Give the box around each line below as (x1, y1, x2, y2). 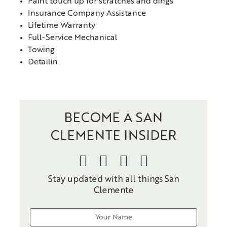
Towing (28, 46, 55, 55)
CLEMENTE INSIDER (51, 130, 176, 143)
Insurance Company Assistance (28, 10, 146, 18)
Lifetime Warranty (28, 22, 95, 30)
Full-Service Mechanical (28, 34, 118, 43)
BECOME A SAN (64, 112, 163, 126)
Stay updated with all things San (48, 175, 179, 184)
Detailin (28, 58, 58, 67)
